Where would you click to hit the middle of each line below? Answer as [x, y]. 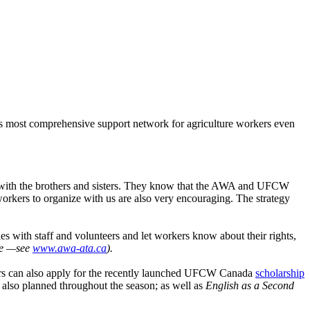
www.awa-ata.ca [70, 248]
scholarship [280, 273]
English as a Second [250, 286]
